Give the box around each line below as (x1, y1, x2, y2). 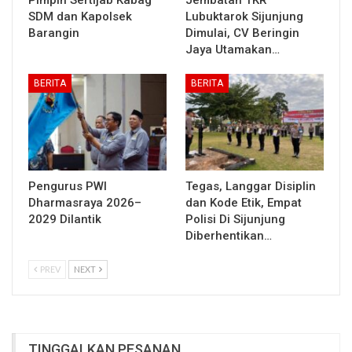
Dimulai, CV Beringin (185, 25, 299, 40)
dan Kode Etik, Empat (185, 195, 302, 210)
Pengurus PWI (28, 178, 107, 193)
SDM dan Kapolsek (28, 9, 132, 24)
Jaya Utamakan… (185, 42, 280, 57)
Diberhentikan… (185, 228, 272, 243)
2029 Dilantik (28, 211, 101, 226)
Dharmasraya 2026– (28, 195, 141, 210)
